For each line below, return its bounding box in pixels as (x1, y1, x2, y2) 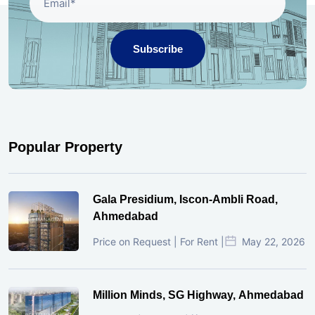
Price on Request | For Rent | (93, 236, 224, 248)
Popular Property (8, 139, 122, 155)
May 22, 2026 (242, 236, 305, 248)
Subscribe (132, 42, 183, 55)
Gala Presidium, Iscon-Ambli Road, (93, 193, 278, 206)
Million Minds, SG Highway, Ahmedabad (93, 289, 304, 302)
